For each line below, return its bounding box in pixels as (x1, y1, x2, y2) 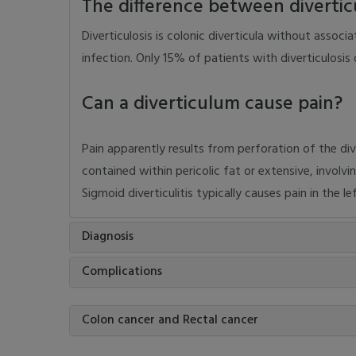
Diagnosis (82, 226, 133, 247)
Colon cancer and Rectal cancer (82, 310, 258, 331)
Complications (82, 261, 162, 282)
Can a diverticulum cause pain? (82, 89, 342, 119)
